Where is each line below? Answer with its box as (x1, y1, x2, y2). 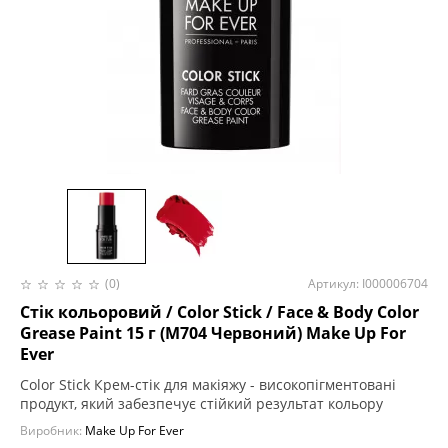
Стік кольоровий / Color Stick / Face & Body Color (20, 301, 419, 323)
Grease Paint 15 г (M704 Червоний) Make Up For (20, 322, 406, 344)
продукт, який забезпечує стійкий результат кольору (20, 394, 383, 413)
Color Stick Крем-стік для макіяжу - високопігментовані (20, 375, 396, 394)
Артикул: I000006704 (308, 275, 428, 292)
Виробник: (20, 422, 85, 439)
